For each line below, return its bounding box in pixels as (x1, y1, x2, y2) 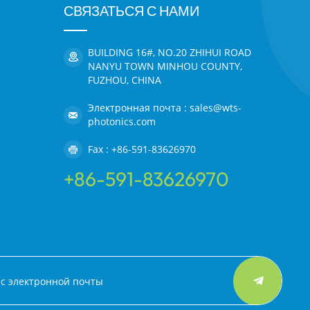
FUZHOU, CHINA (87, 73, 161, 86)
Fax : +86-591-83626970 (87, 143, 196, 156)
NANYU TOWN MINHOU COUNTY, (87, 59, 242, 73)
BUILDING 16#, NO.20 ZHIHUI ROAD (87, 45, 251, 59)
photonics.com (87, 114, 156, 128)
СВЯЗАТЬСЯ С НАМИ (63, 2, 199, 20)
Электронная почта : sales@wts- (87, 100, 241, 114)
